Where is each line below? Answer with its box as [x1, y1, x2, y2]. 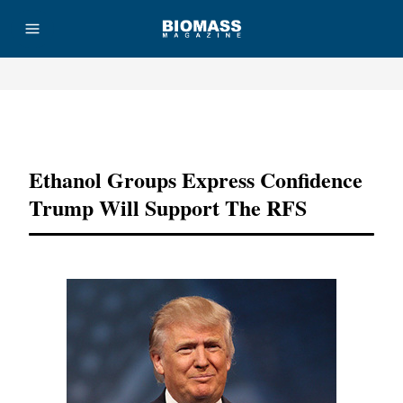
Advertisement [168, 120, 235, 130]
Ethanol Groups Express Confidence [29, 164, 363, 195]
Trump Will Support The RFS [29, 192, 307, 223]
